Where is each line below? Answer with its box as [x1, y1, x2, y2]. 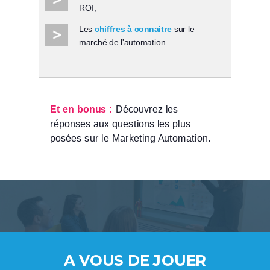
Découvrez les [116, 104, 178, 115]
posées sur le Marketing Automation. [50, 132, 214, 143]
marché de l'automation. [79, 37, 168, 48]
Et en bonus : [50, 104, 113, 115]
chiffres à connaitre [95, 24, 172, 34]
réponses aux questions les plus [50, 118, 190, 130]
